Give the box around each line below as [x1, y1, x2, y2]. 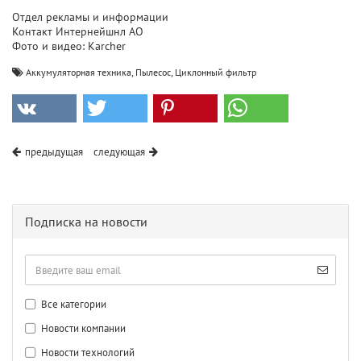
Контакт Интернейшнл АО [12, 24, 143, 39]
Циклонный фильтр [175, 66, 256, 79]
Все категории [39, 297, 107, 312]
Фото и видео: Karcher [12, 39, 126, 54]
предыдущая [25, 145, 83, 160]
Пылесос [135, 66, 171, 79]
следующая [93, 145, 145, 160]
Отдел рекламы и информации [12, 10, 168, 25]
